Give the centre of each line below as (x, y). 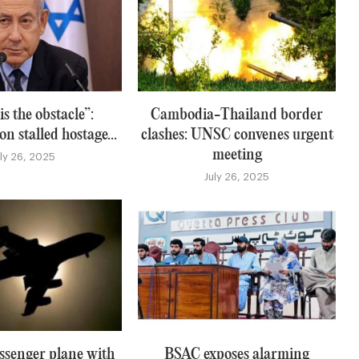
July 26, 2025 (237, 176)
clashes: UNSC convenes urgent (237, 135)
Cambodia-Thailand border (237, 115)
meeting (237, 155)
